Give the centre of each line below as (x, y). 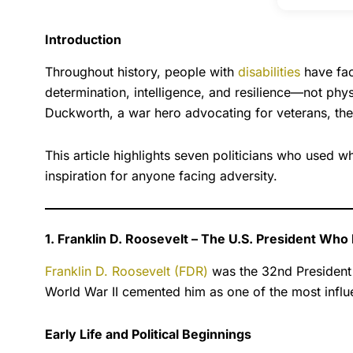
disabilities (269, 72)
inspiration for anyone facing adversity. (161, 176)
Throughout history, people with (141, 72)
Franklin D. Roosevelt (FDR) (126, 271)
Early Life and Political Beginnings (148, 334)
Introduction (83, 40)
